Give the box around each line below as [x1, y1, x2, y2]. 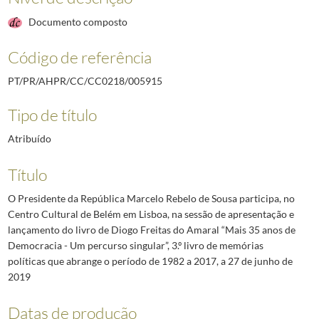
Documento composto [28, 16, 127, 28]
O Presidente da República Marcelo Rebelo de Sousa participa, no [7, 192, 295, 204]
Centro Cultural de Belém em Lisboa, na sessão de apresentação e [7, 207, 294, 220]
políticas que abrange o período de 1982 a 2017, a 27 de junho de [7, 254, 293, 267]
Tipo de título [7, 104, 97, 125]
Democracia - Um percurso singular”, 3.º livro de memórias [7, 239, 263, 251]
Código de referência [7, 46, 152, 67]
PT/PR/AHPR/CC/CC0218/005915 [7, 74, 162, 87]
